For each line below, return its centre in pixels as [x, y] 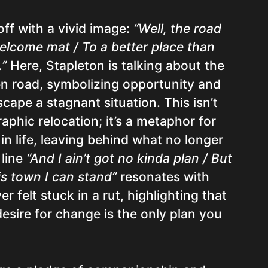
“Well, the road [177, 28]
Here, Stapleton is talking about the [115, 66]
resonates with [163, 177]
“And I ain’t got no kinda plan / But [129, 158]
